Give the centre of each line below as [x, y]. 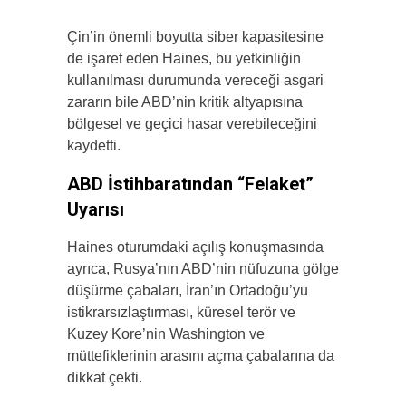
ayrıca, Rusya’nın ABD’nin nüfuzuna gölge [203, 269]
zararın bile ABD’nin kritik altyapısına [185, 102]
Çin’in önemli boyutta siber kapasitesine [195, 37]
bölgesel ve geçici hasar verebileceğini [192, 124]
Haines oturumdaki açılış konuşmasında [195, 247]
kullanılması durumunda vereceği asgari [195, 81]
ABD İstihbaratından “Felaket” [190, 184]
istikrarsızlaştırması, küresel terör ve [181, 313]
